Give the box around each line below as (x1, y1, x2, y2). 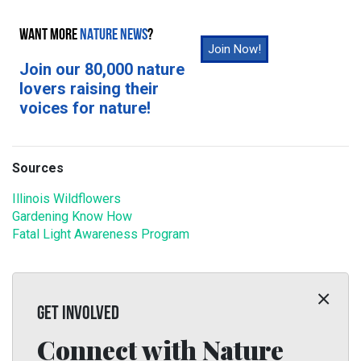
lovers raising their (19, 79, 159, 98)
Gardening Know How (12, 209, 132, 224)
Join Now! (208, 42, 261, 56)
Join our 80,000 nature (19, 60, 185, 79)
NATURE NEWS (80, 27, 147, 44)
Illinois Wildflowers (12, 191, 121, 206)
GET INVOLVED (37, 305, 119, 324)
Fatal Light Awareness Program (12, 226, 189, 242)
